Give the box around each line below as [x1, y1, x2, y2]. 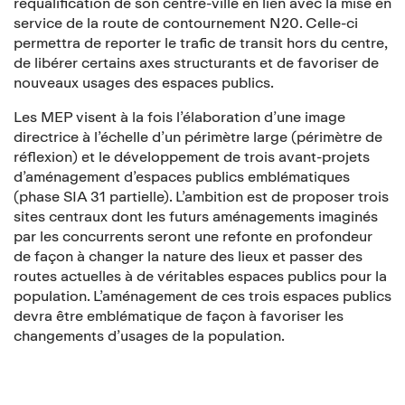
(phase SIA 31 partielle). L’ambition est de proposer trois [14, 187, 389, 205]
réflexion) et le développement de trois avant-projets [14, 147, 370, 165]
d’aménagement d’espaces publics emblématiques [14, 167, 350, 185]
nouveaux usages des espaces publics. [14, 73, 274, 91]
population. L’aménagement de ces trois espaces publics [14, 287, 391, 305]
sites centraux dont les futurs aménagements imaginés [14, 207, 378, 225]
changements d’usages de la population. [14, 326, 285, 344]
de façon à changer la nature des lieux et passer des [14, 247, 363, 265]
